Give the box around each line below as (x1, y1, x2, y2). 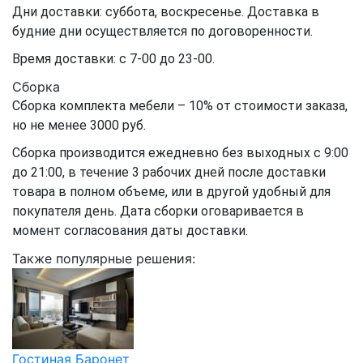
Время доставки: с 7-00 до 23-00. (12, 51, 215, 66)
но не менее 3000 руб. (12, 117, 146, 133)
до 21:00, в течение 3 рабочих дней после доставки (12, 164, 326, 180)
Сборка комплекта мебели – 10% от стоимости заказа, (12, 98, 348, 113)
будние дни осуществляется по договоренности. (12, 23, 313, 39)
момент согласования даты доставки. (12, 223, 248, 238)
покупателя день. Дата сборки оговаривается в (12, 203, 304, 219)
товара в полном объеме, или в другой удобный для (12, 184, 331, 199)
